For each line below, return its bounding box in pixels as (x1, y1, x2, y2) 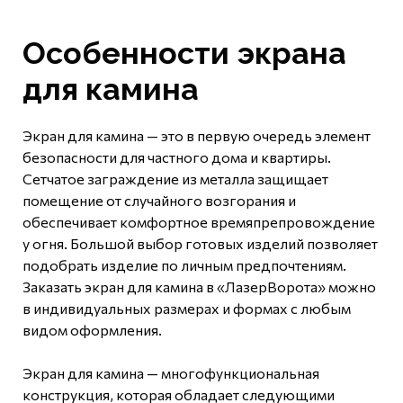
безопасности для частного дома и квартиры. (22, 148, 331, 166)
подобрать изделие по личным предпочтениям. (22, 256, 346, 274)
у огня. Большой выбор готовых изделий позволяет (22, 235, 378, 253)
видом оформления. (22, 321, 162, 339)
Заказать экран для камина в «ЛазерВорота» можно (22, 278, 376, 296)
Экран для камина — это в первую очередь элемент (22, 127, 371, 145)
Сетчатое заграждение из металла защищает (22, 170, 328, 188)
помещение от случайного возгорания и (22, 192, 296, 210)
